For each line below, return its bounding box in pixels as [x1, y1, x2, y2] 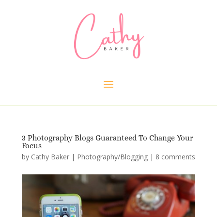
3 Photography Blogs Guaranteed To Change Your [21, 133, 193, 142]
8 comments [155, 152, 195, 161]
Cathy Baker [31, 152, 69, 161]
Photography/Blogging [77, 152, 148, 161]
